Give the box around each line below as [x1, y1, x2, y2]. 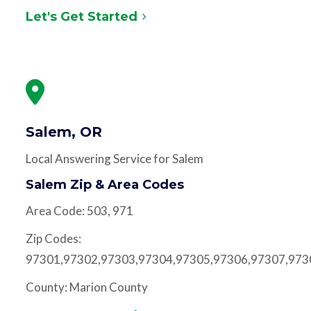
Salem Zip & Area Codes [25, 176, 184, 192]
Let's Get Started [25, 8, 137, 24]
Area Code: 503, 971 [25, 203, 133, 218]
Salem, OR [25, 123, 102, 140]
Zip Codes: [25, 230, 81, 246]
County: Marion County [25, 279, 148, 294]
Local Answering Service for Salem [25, 151, 203, 166]
